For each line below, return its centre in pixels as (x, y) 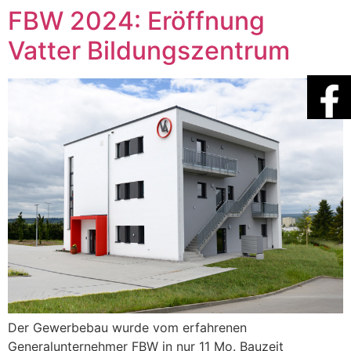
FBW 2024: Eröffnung (136, 21)
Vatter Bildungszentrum (149, 51)
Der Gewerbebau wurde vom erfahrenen (127, 327)
